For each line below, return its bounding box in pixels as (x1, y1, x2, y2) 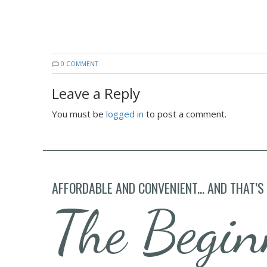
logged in (106, 107, 144, 120)
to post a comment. (144, 107, 226, 120)
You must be (52, 107, 106, 120)
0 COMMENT (61, 59, 98, 68)
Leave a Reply (52, 83, 140, 103)
